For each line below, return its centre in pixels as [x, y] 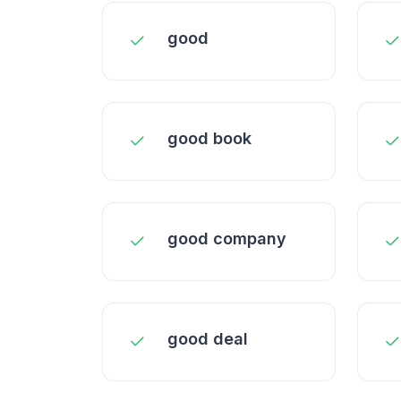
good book [209, 138]
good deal [208, 339]
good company [227, 239]
